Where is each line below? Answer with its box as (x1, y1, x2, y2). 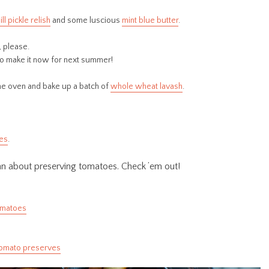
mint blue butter (122, 16, 178, 26)
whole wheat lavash (110, 82, 183, 92)
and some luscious (50, 16, 122, 26)
